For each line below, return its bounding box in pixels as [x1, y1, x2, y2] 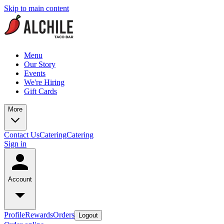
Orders [53, 210, 74, 219]
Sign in [4, 139, 26, 148]
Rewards [25, 210, 53, 219]
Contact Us [4, 130, 39, 139]
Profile [4, 210, 25, 219]
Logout [78, 211, 98, 219]
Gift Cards [24, 87, 57, 95]
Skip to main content [4, 4, 69, 12]
